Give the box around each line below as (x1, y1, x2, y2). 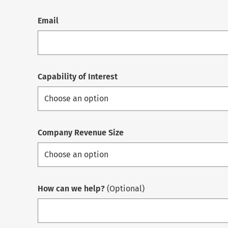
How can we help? (38, 184, 105, 194)
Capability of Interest (38, 72, 118, 82)
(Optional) (105, 184, 145, 194)
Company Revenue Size (38, 128, 124, 138)
